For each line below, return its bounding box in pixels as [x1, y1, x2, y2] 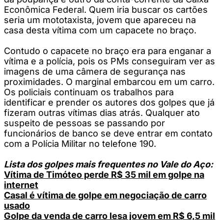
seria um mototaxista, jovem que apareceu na [4, 14, 196, 25]
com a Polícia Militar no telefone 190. [4, 138, 156, 149]
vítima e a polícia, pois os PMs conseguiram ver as [4, 55, 215, 66]
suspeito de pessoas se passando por [4, 117, 165, 128]
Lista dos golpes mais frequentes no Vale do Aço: [4, 159, 213, 169]
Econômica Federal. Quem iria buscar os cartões [4, 4, 208, 15]
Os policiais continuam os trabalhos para [4, 86, 174, 97]
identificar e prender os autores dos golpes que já [4, 97, 215, 108]
